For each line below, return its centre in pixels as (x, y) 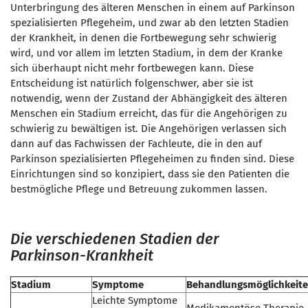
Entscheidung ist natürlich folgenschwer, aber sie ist (132, 83)
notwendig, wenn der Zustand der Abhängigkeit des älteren (149, 98)
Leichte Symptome (135, 300)
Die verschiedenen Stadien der (115, 239)
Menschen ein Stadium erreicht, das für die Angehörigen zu (149, 113)
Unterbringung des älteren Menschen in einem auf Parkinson (153, 8)
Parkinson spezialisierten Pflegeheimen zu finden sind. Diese (152, 159)
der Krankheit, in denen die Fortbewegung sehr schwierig (143, 38)
